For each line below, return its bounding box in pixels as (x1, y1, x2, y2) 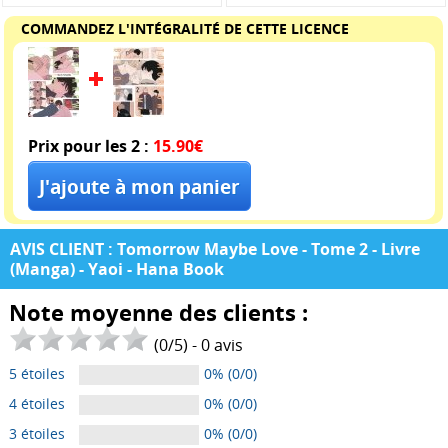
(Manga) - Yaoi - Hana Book (10, 257, 224, 280)
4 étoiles (8, 393, 65, 413)
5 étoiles (8, 363, 65, 383)
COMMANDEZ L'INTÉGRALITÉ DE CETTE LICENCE (20, 19, 349, 38)
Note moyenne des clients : (8, 296, 308, 327)
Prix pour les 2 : (27, 134, 149, 157)
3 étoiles (8, 423, 65, 443)
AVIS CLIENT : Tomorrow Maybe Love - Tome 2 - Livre (10, 237, 420, 260)
